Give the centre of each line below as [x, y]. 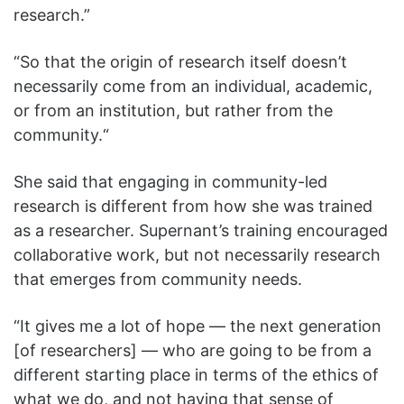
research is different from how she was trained [193, 207]
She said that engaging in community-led [170, 182]
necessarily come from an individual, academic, [193, 87]
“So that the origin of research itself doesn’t [180, 62]
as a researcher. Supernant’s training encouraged [201, 231]
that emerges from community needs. [158, 280]
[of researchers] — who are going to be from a [193, 351]
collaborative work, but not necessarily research [197, 255]
